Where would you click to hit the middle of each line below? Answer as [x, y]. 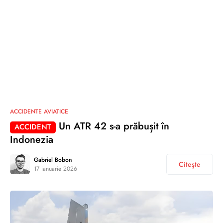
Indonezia [32, 139]
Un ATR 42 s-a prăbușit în [112, 126]
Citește [190, 164]
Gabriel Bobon [53, 160]
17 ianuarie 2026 [56, 168]
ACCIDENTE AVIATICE [39, 112]
